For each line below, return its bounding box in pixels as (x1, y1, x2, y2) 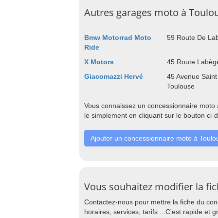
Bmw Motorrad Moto (84, 34, 151, 41)
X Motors (84, 58, 114, 66)
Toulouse (166, 82, 195, 90)
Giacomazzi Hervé (84, 73, 143, 80)
